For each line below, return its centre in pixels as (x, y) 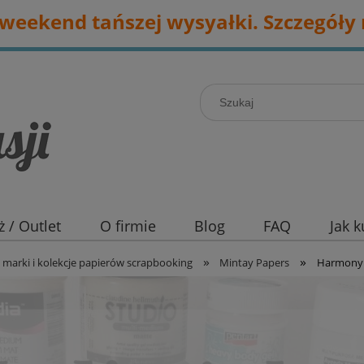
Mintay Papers (255, 262)
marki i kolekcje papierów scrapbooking (98, 262)
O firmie (128, 226)
